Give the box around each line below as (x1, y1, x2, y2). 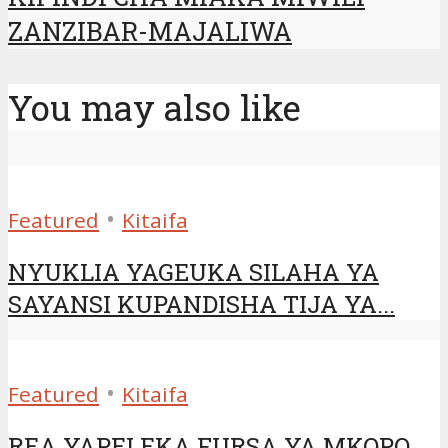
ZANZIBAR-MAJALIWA (8, 13, 292, 48)
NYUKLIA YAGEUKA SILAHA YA (8, 256, 379, 289)
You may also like (8, 84, 301, 132)
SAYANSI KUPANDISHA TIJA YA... (8, 288, 395, 321)
